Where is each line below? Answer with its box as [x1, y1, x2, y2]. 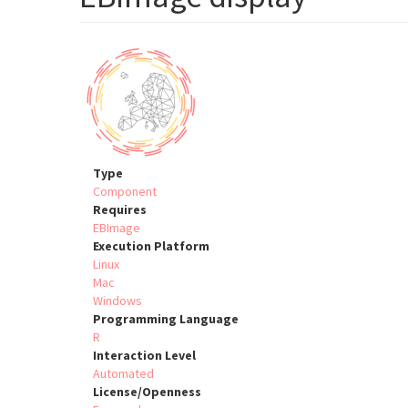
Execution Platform [93, 238, 209, 255]
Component [93, 183, 157, 200]
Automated [93, 365, 154, 382]
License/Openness [93, 383, 201, 401]
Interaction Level [93, 347, 196, 364]
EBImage [93, 219, 140, 237]
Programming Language [93, 311, 239, 328]
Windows [93, 292, 142, 310]
